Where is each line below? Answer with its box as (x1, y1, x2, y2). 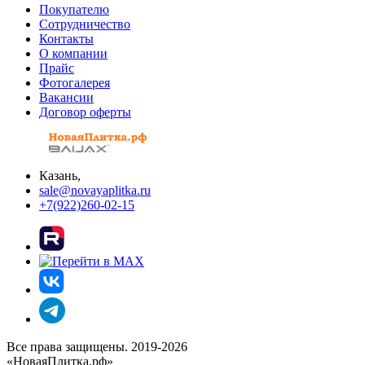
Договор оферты (39, 105, 131, 120)
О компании (39, 46, 108, 61)
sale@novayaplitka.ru (39, 183, 151, 198)
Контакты (39, 32, 94, 46)
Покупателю (39, 2, 109, 17)
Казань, (39, 169, 81, 183)
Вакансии (39, 90, 94, 105)
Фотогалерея (39, 76, 110, 90)
